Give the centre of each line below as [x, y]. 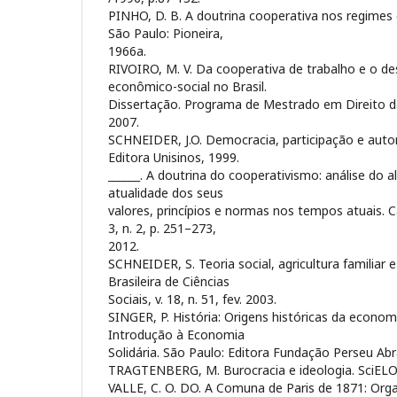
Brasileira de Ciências [169, 281]
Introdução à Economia [176, 334]
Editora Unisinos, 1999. [174, 157]
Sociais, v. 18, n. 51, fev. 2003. [192, 299]
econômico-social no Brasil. [187, 86]
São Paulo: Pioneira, [166, 33]
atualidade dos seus [166, 192]
